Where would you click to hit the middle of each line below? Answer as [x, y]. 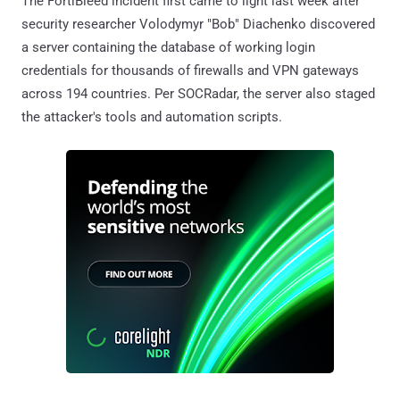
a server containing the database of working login [168, 47]
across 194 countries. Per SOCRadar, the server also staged [198, 93]
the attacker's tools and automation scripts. [152, 117]
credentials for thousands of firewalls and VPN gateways [190, 70]
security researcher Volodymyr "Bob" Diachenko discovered [198, 24]
